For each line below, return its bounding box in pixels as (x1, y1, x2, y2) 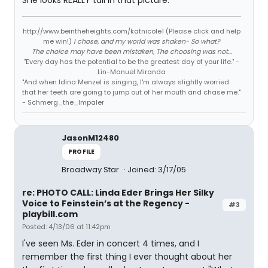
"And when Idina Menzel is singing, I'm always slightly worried (22, 77, 229, 87)
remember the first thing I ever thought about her (22, 251, 232, 263)
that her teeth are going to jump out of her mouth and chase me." (22, 87, 240, 97)
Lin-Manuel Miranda (98, 67, 166, 77)
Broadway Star (62, 164, 121, 175)
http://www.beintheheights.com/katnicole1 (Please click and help (23, 26, 240, 36)
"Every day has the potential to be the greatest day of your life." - (24, 57, 239, 66)
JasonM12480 (62, 132, 119, 144)
